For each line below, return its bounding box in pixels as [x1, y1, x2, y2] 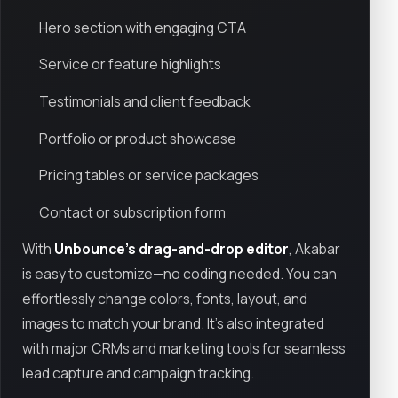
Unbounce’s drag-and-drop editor [54, 239, 289, 259]
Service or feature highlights [39, 54, 222, 75]
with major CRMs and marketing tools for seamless [22, 338, 346, 359]
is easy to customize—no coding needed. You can [22, 264, 337, 284]
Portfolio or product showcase [39, 128, 237, 148]
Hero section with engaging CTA [39, 17, 247, 37]
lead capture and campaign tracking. [22, 363, 254, 384]
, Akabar [289, 239, 340, 259]
